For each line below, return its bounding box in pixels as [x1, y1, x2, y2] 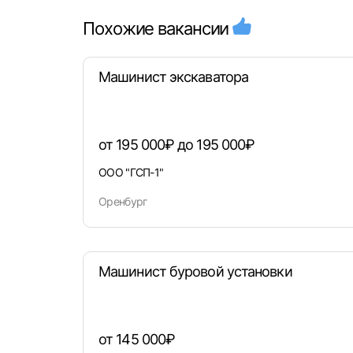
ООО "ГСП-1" [98, 165, 164, 179]
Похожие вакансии [83, 18, 233, 39]
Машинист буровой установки [98, 263, 292, 280]
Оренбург [98, 195, 147, 208]
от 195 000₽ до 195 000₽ [98, 136, 255, 153]
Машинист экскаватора [98, 69, 248, 85]
